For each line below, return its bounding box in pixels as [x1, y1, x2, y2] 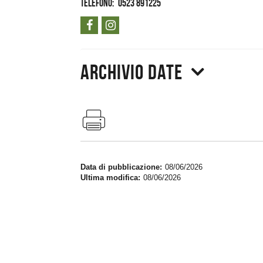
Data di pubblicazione [80, 162, 160, 171]
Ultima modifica [80, 173, 138, 182]
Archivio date [80, 60, 183, 83]
